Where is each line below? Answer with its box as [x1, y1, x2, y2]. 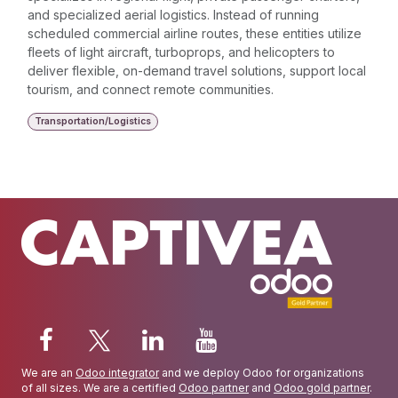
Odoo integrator [76, 365, 159, 379]
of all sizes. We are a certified [21, 380, 179, 394]
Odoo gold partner [274, 380, 370, 394]
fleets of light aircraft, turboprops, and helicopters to [28, 44, 335, 60]
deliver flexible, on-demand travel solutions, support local [28, 63, 366, 79]
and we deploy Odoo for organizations [159, 365, 364, 379]
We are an [21, 365, 76, 379]
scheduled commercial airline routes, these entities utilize [28, 26, 362, 42]
